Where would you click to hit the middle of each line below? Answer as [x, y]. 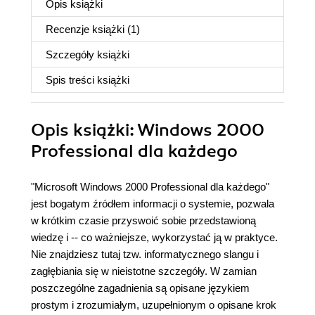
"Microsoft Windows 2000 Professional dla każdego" [150, 187]
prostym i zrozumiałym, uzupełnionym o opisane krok [154, 305]
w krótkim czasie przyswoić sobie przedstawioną [143, 220]
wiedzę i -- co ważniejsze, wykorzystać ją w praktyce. [154, 237]
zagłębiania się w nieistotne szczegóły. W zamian [144, 271]
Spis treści [71, 80]
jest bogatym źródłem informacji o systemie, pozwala [153, 204]
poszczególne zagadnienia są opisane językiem [140, 288]
